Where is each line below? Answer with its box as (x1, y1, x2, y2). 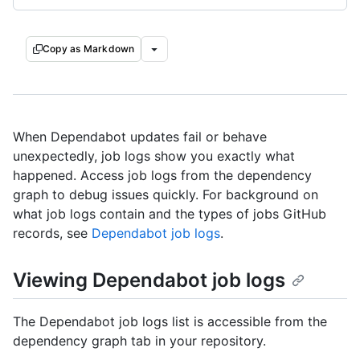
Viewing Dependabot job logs (13, 268, 285, 292)
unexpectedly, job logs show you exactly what (13, 148, 295, 164)
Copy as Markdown (43, 43, 135, 55)
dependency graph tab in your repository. (13, 333, 266, 350)
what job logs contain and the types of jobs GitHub (13, 206, 326, 222)
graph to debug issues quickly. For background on (13, 186, 318, 202)
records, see (13, 225, 92, 241)
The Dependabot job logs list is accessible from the (13, 313, 327, 330)
